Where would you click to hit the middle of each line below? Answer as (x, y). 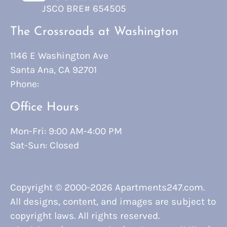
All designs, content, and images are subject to (113, 202)
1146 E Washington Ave (59, 56)
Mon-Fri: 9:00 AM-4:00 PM (66, 131)
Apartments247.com (159, 188)
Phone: (25, 84)
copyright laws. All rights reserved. (85, 216)
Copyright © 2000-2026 (63, 188)
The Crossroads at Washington (94, 32)
